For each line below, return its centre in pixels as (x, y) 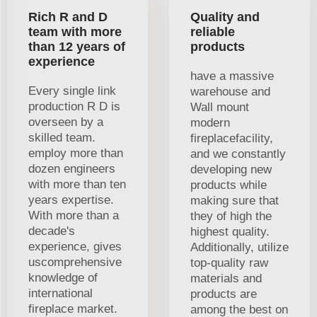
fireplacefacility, (232, 138)
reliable (213, 31)
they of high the (231, 216)
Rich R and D (68, 17)
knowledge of (63, 277)
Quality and (225, 17)
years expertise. (71, 200)
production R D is (74, 106)
